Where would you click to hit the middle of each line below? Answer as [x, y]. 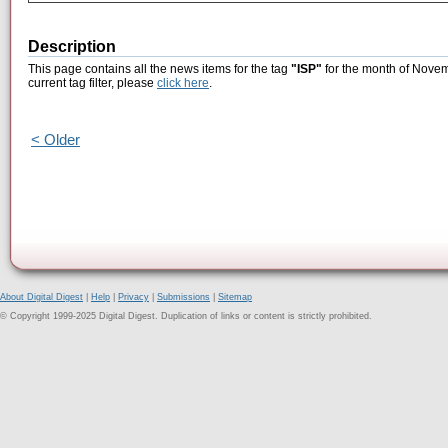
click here [183, 83]
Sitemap [235, 297]
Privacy [133, 297]
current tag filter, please [92, 83]
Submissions [183, 297]
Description [72, 47]
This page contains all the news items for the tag [159, 69]
